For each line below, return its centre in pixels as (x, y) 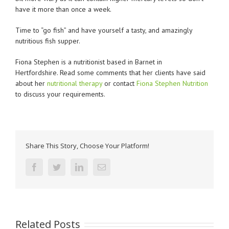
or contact (119, 84)
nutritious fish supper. (48, 41)
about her (31, 84)
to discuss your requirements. (60, 94)
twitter (71, 167)
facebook (53, 167)
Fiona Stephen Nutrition (172, 84)
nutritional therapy (75, 84)
